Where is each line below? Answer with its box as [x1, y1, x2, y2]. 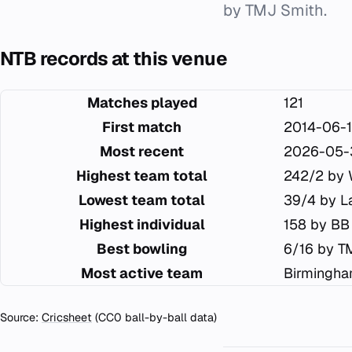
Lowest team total [79, 191, 205, 209]
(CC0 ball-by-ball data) [92, 310, 217, 324]
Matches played [86, 93, 197, 112]
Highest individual [79, 215, 205, 233]
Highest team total [76, 167, 207, 185]
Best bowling [97, 240, 187, 258]
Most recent [100, 142, 184, 160]
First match [102, 118, 181, 136]
